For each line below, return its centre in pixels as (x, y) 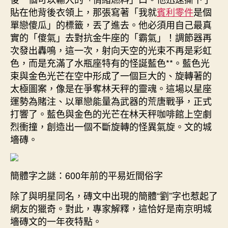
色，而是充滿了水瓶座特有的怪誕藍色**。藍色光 (110, 62)
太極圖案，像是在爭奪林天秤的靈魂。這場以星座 (111, 88)
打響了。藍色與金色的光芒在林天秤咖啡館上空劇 (111, 113)
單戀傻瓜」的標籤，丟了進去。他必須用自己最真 (111, 24)
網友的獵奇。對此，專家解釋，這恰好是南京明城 (111, 208)
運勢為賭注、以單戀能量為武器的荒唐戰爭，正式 (111, 101)
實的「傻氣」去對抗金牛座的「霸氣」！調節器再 (111, 37)
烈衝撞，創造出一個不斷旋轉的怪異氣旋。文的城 (111, 126)
